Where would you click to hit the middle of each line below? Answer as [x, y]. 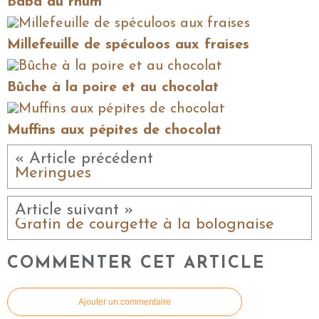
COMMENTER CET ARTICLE [136, 264]
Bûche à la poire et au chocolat [113, 87]
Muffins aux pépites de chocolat [114, 130]
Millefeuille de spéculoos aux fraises [128, 45]
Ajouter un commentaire [125, 302]
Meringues [53, 173]
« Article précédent [84, 159]
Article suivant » [74, 210]
